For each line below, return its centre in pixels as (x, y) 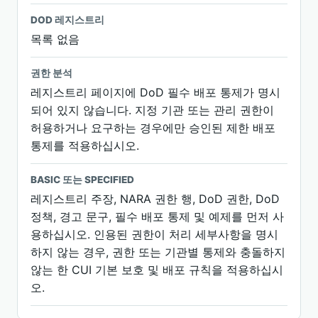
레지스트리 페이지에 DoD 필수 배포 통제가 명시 (155, 92)
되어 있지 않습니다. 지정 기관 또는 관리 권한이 (152, 110)
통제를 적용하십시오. (85, 146)
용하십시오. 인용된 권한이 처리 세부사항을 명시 (154, 234)
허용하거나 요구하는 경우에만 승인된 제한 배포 (153, 128)
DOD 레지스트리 (67, 20)
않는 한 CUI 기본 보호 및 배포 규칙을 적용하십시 (157, 270)
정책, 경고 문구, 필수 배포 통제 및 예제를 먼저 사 (157, 216)
